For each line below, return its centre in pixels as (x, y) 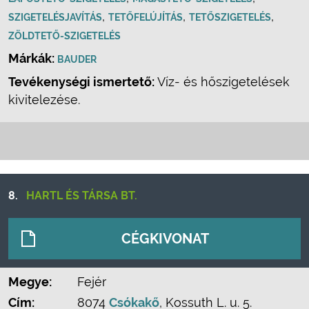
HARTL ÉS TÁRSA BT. (82, 196)
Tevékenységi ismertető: (81, 82)
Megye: (30, 282)
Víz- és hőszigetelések (222, 82)
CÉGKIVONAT (165, 239)
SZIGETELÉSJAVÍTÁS (55, 17)
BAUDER (77, 59)
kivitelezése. (44, 100)
